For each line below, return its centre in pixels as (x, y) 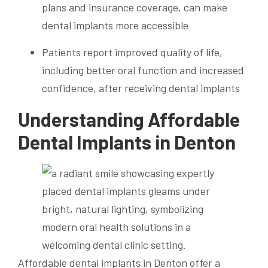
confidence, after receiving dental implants (141, 88)
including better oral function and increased (143, 70)
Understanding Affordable (129, 119)
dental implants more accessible (115, 25)
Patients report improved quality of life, (132, 52)
